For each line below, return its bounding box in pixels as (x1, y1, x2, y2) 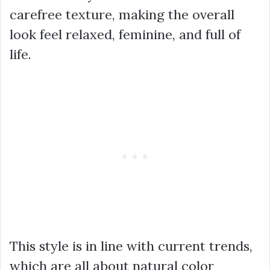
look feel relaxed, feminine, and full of (10, 26, 240, 43)
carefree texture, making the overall (10, 6, 234, 24)
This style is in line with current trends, (10, 237, 253, 255)
